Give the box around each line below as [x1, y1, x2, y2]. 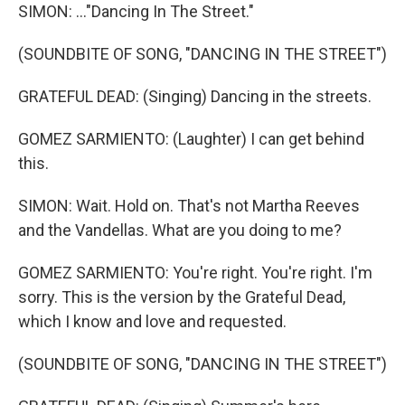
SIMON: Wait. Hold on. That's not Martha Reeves [18, 196, 360, 215]
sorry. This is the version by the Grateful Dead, [18, 287, 345, 306]
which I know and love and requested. [18, 312, 287, 331]
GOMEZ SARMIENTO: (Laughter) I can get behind [18, 129, 364, 148]
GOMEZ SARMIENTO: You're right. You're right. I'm [18, 263, 372, 282]
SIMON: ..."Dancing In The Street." [18, 2, 254, 21]
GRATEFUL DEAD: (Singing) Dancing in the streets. [18, 87, 372, 106]
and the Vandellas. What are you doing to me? [18, 221, 342, 240]
